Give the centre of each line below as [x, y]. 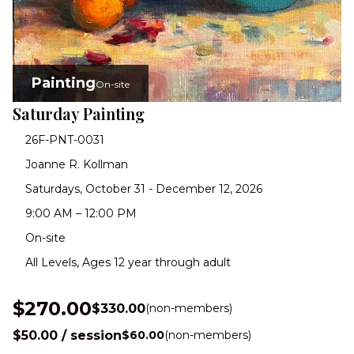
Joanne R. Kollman [77, 164]
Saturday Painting [79, 113]
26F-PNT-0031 [65, 139]
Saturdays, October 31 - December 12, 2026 [144, 188]
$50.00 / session [67, 335]
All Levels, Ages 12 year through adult [128, 262]
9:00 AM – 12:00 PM [81, 213]
